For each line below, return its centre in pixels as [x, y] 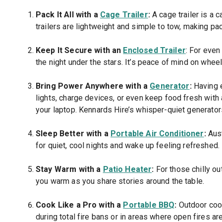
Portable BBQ [149, 205]
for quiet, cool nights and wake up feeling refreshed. [128, 146]
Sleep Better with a [73, 134]
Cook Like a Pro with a [80, 205]
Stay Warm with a [69, 169]
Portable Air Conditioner [157, 134]
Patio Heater [127, 169]
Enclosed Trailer [154, 51]
